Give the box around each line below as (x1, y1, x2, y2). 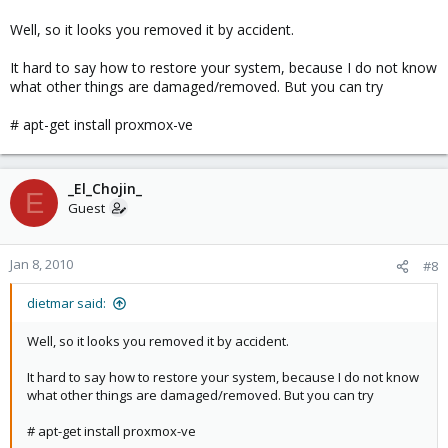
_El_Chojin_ (68, 179, 142, 198)
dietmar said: (27, 294, 106, 312)
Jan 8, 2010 (10, 255, 73, 273)
